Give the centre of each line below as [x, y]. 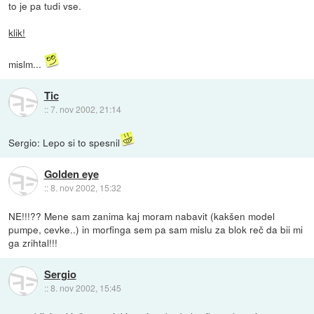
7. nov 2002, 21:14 [86, 109]
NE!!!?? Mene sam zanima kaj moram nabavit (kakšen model [142, 216]
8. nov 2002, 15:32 [86, 187]
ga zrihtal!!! [33, 242]
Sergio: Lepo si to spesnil [64, 142]
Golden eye [71, 173]
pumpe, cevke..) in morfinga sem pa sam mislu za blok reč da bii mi [156, 229]
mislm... [27, 63]
